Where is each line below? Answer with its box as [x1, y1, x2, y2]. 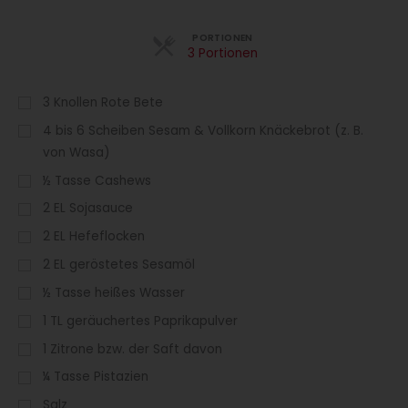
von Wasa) [43, 143, 111, 161]
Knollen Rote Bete [54, 93, 164, 111]
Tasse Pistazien [54, 368, 149, 386]
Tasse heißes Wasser [55, 283, 186, 301]
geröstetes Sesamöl [69, 256, 196, 274]
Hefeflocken [69, 228, 146, 246]
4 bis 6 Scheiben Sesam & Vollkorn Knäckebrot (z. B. [43, 121, 364, 139]
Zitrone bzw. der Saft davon [50, 340, 223, 358]
